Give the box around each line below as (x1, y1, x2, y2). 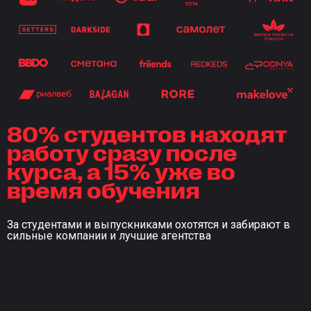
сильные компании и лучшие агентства (7, 229, 211, 243)
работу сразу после (7, 138, 237, 165)
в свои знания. (208, 8, 274, 20)
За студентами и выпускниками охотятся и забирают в (7, 218, 290, 232)
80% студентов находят (7, 119, 287, 146)
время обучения (7, 176, 200, 203)
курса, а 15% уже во (7, 157, 235, 184)
